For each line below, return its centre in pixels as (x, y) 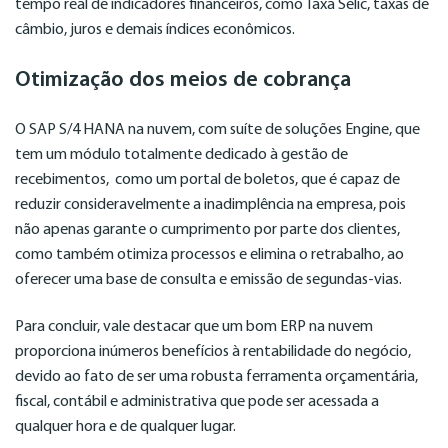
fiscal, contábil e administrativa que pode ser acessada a (197, 402)
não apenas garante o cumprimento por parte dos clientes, (207, 229)
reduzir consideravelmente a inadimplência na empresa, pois (210, 204)
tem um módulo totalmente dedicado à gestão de (181, 154)
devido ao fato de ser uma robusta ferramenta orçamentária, (216, 377)
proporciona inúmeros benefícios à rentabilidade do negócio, (213, 352)
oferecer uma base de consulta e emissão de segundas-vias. (208, 279)
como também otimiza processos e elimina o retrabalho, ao (209, 254)
